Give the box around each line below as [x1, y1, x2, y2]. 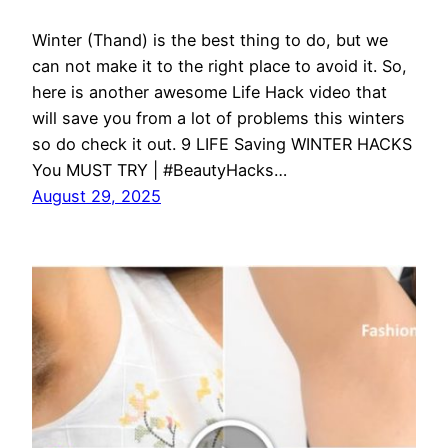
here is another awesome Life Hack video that [32, 82, 387, 103]
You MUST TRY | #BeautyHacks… [32, 160, 287, 181]
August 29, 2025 [32, 186, 161, 207]
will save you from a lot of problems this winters [32, 108, 405, 129]
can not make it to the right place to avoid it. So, [32, 56, 407, 77]
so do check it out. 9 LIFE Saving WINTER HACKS [32, 134, 412, 155]
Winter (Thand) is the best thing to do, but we [32, 30, 388, 51]
